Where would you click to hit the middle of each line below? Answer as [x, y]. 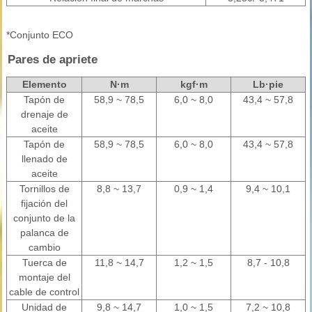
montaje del [44, 277]
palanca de [44, 233]
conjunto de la [44, 218]
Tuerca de [44, 263]
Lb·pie [268, 84]
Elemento [44, 84]
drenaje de [44, 114]
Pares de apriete [53, 60]
